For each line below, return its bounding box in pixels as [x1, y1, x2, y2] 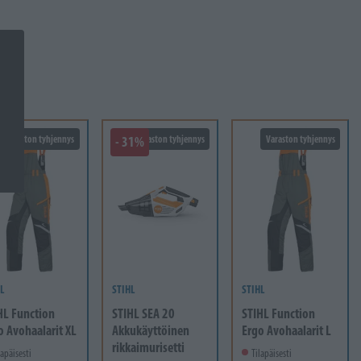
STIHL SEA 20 [111, 304, 175, 322]
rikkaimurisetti [111, 338, 185, 355]
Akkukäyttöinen [111, 321, 189, 338]
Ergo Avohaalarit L [242, 321, 332, 338]
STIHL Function [242, 304, 316, 322]
